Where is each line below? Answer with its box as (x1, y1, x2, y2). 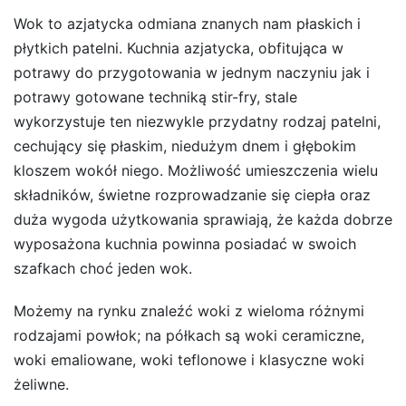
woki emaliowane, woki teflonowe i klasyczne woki (14, 350, 364, 369)
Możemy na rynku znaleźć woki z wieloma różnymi (14, 301, 364, 320)
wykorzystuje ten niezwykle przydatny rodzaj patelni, (14, 111, 381, 130)
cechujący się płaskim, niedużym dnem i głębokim (14, 136, 356, 155)
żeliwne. (14, 374, 69, 393)
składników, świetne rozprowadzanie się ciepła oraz (14, 185, 371, 204)
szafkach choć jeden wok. (14, 258, 192, 277)
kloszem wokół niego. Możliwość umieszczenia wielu (14, 160, 378, 179)
